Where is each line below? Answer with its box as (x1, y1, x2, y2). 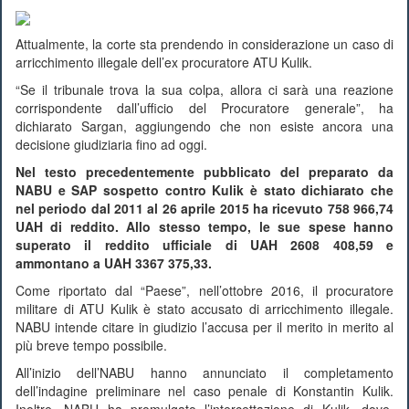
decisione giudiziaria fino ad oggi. (16, 135, 207, 154)
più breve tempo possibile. (16, 336, 167, 355)
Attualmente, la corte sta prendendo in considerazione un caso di (16, 35, 393, 54)
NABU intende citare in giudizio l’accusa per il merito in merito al (16, 318, 393, 337)
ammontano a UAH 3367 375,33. (16, 254, 212, 273)
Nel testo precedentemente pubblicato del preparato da (16, 163, 393, 182)
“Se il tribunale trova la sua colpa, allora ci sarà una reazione (16, 80, 393, 100)
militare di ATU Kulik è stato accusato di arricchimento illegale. (16, 299, 393, 319)
